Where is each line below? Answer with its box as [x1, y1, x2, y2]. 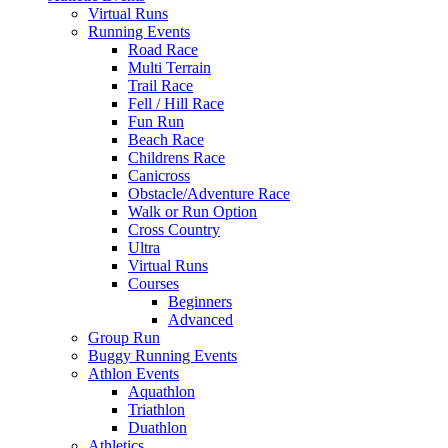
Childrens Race [128, 149, 225, 166]
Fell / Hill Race [128, 95, 224, 112]
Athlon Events [88, 365, 179, 382]
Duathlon [128, 419, 187, 436]
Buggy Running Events [88, 347, 237, 364]
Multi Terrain [128, 59, 211, 76]
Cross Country [128, 221, 220, 238]
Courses [128, 275, 179, 292]
